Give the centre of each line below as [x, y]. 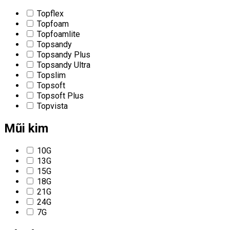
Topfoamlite [57, 34]
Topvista [51, 106]
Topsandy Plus [63, 54]
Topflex [49, 13]
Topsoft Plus [59, 95]
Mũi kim [26, 128]
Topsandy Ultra [63, 65]
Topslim [50, 75]
